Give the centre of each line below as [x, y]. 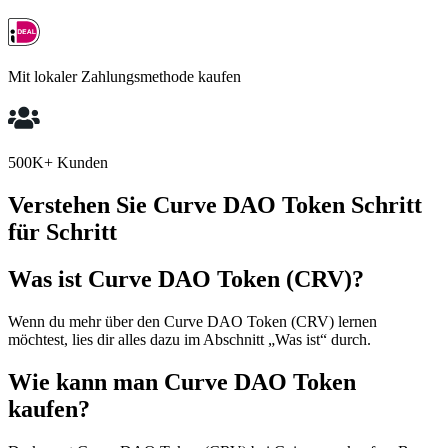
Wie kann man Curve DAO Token [182, 381]
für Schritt [62, 232]
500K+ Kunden [58, 163]
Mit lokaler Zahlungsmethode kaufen [124, 77]
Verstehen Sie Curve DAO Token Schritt [215, 205]
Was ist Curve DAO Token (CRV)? [186, 278]
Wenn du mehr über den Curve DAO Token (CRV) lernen [192, 321]
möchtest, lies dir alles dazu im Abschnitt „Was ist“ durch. [189, 339]
